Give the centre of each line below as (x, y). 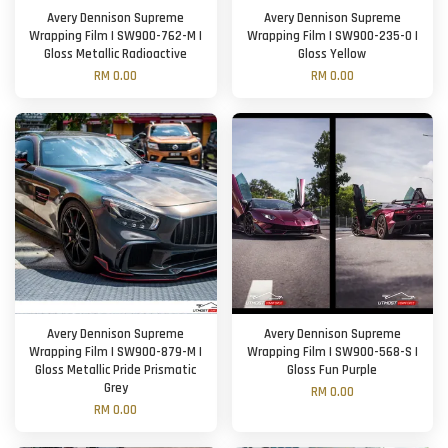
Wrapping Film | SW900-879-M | (116, 352)
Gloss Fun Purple (332, 370)
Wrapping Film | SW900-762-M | (116, 36)
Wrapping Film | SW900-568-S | (332, 352)
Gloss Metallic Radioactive (116, 54)
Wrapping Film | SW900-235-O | (332, 36)
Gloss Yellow (332, 54)
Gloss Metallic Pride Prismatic (116, 370)
